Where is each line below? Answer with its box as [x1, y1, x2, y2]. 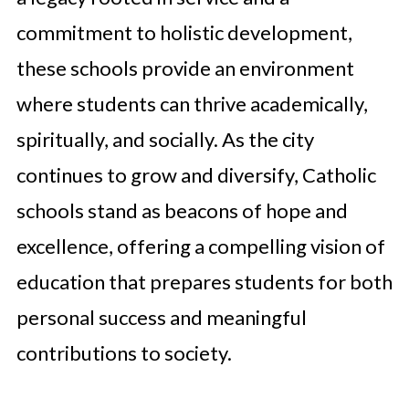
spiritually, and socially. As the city [16, 127, 314, 152]
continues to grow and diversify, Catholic [16, 163, 376, 187]
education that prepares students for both [16, 269, 393, 294]
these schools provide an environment [16, 56, 354, 80]
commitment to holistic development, [16, 20, 352, 45]
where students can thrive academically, [16, 91, 368, 116]
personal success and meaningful [16, 305, 307, 330]
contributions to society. [16, 341, 232, 365]
